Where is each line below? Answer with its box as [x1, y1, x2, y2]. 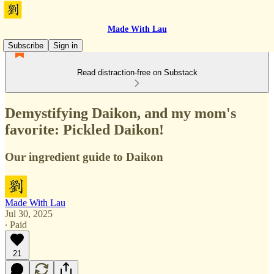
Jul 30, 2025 [5, 208, 53, 219]
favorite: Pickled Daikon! [5, 121, 164, 138]
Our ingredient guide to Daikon [5, 150, 163, 163]
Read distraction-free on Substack [76, 68, 198, 77]
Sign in [53, 41, 78, 50]
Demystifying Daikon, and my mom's [5, 105, 236, 121]
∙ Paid [5, 219, 27, 230]
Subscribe [8, 41, 43, 50]
